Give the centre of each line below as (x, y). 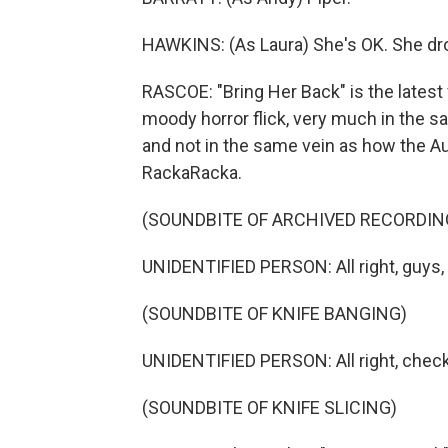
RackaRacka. (192, 173)
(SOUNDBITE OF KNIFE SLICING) (269, 408)
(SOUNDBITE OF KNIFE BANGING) (274, 314)
